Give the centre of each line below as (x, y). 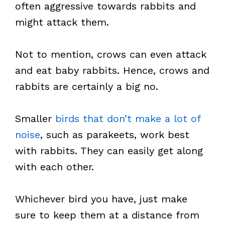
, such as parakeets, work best (115, 135)
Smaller (35, 119)
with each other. (54, 167)
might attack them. (62, 22)
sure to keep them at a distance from (107, 215)
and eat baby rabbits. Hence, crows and (112, 70)
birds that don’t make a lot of (128, 119)
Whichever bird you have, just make (101, 199)
